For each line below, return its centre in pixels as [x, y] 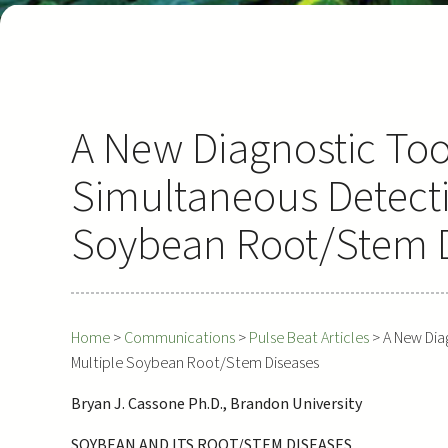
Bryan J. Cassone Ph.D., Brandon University [216, 403]
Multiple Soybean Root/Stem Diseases [194, 362]
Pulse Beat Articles [308, 337]
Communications [179, 337]
